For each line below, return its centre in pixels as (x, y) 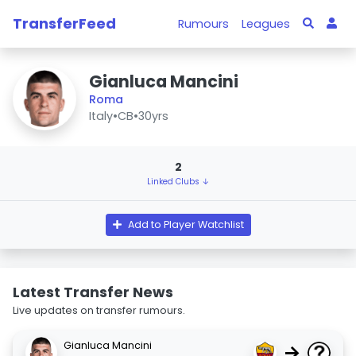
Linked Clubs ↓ (178, 182)
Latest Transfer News (93, 292)
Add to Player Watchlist (186, 224)
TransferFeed (64, 23)
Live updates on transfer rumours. (99, 310)
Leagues (266, 23)
